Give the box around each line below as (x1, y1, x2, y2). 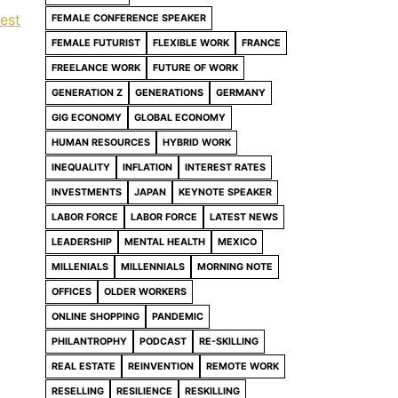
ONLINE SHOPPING (52, 310, 139, 322)
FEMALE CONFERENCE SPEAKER (52, 12, 206, 24)
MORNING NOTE (197, 260, 273, 273)
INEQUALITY (52, 161, 110, 173)
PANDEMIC (152, 310, 203, 322)
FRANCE (242, 36, 281, 49)
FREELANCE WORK (52, 61, 140, 74)
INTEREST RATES (185, 161, 266, 173)
